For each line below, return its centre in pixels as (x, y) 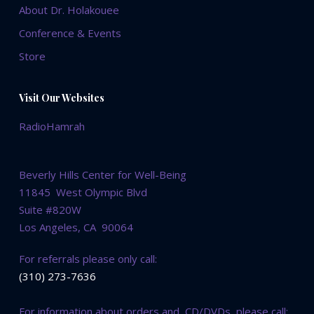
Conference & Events (70, 33)
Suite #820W (50, 210)
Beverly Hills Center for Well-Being (102, 175)
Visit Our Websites (61, 98)
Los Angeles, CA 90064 (76, 227)
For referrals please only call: (88, 259)
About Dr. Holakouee (69, 10)
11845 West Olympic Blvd (83, 192)
